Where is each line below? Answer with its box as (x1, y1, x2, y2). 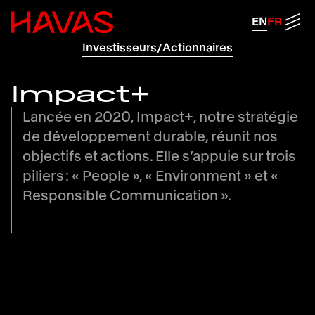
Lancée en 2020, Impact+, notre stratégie (22, 110, 298, 124)
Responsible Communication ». (22, 188, 231, 202)
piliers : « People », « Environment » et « (22, 169, 278, 183)
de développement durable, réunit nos (22, 129, 278, 143)
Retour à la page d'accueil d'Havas (11, 11, 127, 18)
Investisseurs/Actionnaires (82, 41, 233, 53)
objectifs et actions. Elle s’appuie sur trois (22, 149, 296, 163)
